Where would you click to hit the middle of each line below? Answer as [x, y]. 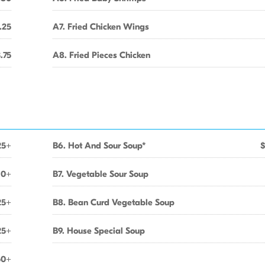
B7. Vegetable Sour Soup [101, 174]
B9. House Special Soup [99, 231]
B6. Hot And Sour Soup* [99, 146]
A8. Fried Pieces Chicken [101, 55]
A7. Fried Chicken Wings [101, 27]
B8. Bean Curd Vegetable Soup [114, 202]
